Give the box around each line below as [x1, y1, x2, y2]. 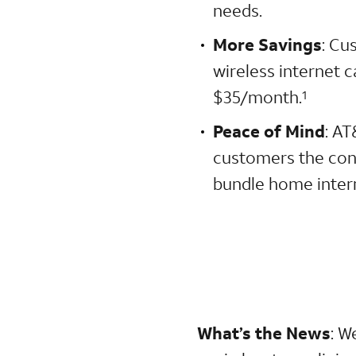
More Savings [213, 33, 323, 56]
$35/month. [213, 85, 303, 108]
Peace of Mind [213, 119, 326, 142]
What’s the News [197, 321, 331, 344]
